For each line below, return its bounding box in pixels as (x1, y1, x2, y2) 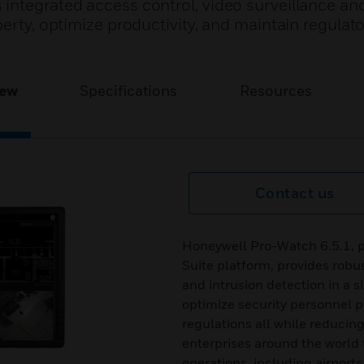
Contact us (254, 184, 335, 201)
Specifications (80, 82, 178, 99)
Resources (239, 82, 312, 99)
